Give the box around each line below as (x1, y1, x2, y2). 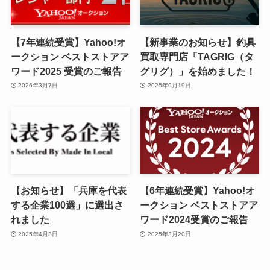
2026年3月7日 (18, 82, 58, 89)
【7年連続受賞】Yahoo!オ (10, 36, 126, 48)
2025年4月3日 (18, 230, 58, 237)
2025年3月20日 (147, 230, 191, 237)
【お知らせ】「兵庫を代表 (10, 185, 127, 196)
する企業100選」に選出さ (10, 199, 124, 211)
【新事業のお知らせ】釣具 (140, 36, 256, 48)
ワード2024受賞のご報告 (140, 214, 249, 225)
